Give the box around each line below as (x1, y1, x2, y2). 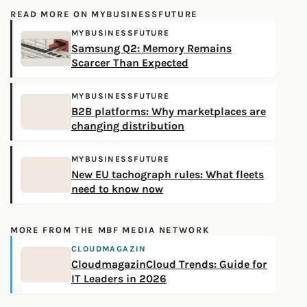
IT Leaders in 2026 (71, 273, 167, 285)
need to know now (71, 183, 163, 195)
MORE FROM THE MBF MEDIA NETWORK (10, 225, 210, 235)
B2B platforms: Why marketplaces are (71, 106, 266, 118)
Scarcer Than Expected (71, 57, 188, 69)
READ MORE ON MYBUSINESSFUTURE (10, 9, 198, 19)
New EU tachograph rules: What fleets (71, 169, 264, 181)
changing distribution (71, 120, 184, 132)
